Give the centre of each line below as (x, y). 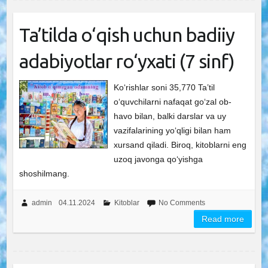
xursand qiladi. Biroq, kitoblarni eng (180, 145)
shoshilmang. (44, 173)
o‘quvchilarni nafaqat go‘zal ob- (173, 102)
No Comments (182, 203)
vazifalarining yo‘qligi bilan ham (173, 130)
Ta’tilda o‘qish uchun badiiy (127, 35)
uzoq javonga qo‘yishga (159, 159)
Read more (223, 219)
